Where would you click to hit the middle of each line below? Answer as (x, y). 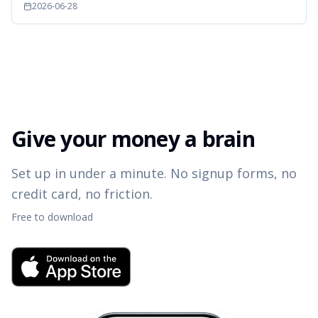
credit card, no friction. (82, 194)
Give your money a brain (133, 139)
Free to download (52, 217)
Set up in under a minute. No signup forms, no (154, 173)
